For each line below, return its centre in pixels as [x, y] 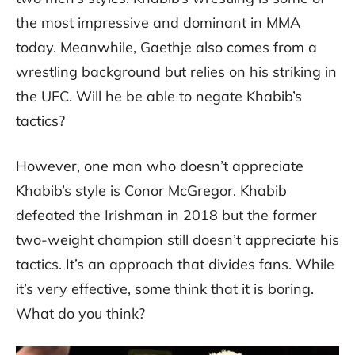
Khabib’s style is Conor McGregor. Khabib [151, 191]
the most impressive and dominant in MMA [158, 23]
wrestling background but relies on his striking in [176, 72]
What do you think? [80, 314]
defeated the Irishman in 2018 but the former [166, 216]
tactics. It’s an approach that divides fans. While [175, 265]
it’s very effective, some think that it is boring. [165, 289]
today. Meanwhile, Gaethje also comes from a [166, 48]
